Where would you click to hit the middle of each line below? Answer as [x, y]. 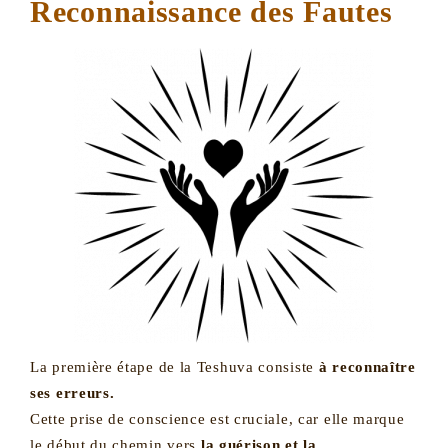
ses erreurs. [72, 392]
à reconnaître [367, 366]
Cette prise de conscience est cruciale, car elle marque [217, 418]
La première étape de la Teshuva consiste [174, 366]
